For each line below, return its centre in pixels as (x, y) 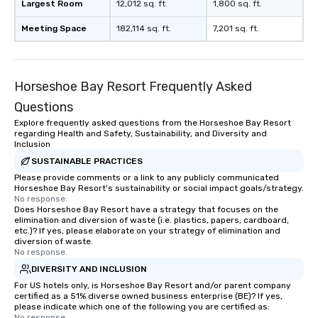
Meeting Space (54, 29)
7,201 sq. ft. (236, 29)
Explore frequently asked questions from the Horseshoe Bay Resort (153, 123)
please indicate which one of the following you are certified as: (142, 307)
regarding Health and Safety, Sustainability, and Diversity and (141, 134)
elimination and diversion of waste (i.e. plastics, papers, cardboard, (152, 220)
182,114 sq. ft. (144, 29)
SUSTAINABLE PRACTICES (87, 161)
